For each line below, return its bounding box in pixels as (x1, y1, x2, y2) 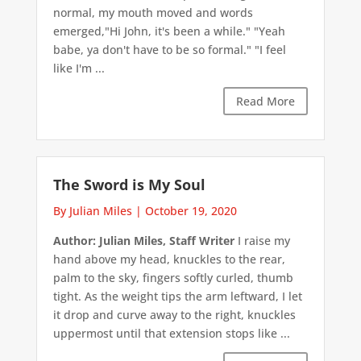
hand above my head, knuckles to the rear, (52, 251, 285, 267)
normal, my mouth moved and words (52, 4, 253, 20)
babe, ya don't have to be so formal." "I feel (52, 41, 286, 57)
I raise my (234, 232, 290, 248)
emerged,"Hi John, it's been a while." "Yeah (52, 23, 285, 39)
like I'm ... (52, 60, 105, 76)
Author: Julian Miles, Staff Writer (52, 232, 234, 248)
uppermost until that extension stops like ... (52, 325, 290, 341)
